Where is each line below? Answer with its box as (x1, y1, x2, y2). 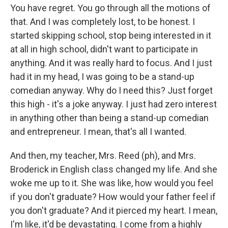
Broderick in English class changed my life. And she (10, 164, 217, 175)
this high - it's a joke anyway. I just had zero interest (10, 99, 217, 109)
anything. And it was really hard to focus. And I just (10, 58, 212, 68)
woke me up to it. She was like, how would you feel (10, 178, 213, 188)
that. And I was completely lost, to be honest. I (10, 16, 195, 27)
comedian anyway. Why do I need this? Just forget (10, 85, 213, 96)
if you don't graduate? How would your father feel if (10, 191, 216, 202)
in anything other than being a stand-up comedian (10, 112, 209, 123)
